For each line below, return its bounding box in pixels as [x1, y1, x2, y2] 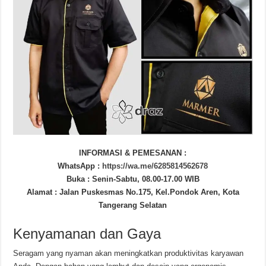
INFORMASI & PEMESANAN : [79, 148, 187, 158]
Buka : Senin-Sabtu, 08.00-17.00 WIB [66, 175, 199, 184]
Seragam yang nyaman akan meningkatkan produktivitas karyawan [13, 249, 244, 258]
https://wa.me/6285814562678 [102, 161, 208, 171]
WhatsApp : [58, 161, 103, 171]
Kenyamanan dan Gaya [13, 226, 161, 242]
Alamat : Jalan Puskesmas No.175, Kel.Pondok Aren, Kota [26, 188, 239, 197]
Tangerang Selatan [99, 201, 167, 210]
